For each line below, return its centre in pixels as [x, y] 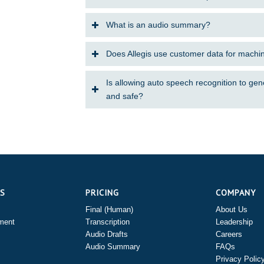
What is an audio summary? [158, 25]
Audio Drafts [106, 235]
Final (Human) [109, 210]
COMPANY [235, 193]
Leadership [234, 222]
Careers [229, 235]
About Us [231, 210]
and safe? [124, 96]
